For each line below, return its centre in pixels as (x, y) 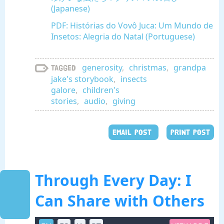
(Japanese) (70, 9)
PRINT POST (190, 132)
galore (63, 90)
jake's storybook (82, 79)
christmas (148, 68)
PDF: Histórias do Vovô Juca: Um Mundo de (132, 26)
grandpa (190, 68)
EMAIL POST (133, 132)
